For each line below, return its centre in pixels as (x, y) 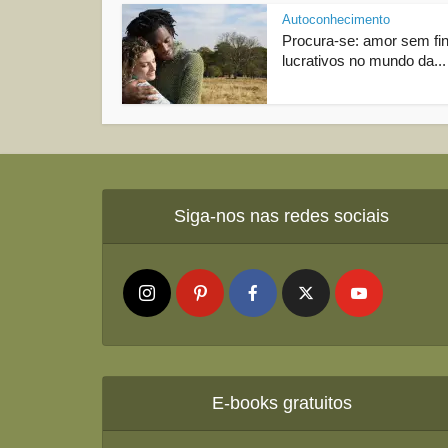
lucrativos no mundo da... (364, 60)
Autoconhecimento (336, 19)
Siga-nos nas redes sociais (282, 216)
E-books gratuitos (281, 403)
